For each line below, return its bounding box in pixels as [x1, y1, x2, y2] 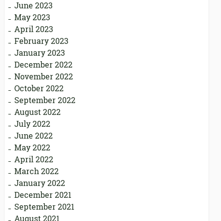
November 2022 [14, 71, 73, 82]
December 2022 [14, 59, 73, 70]
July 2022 [14, 118, 50, 129]
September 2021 [14, 201, 74, 212]
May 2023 [14, 12, 50, 23]
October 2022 [14, 83, 64, 94]
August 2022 [14, 107, 61, 117]
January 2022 [14, 178, 65, 188]
